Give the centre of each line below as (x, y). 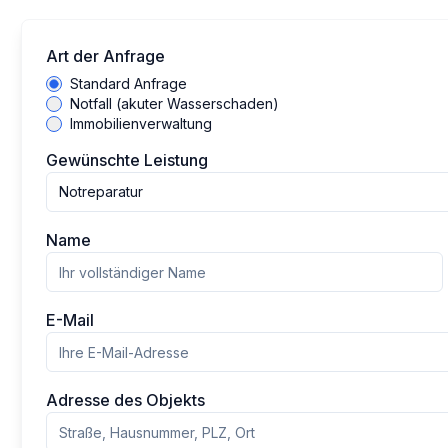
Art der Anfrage (106, 56)
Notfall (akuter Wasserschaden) (175, 103)
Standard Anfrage (129, 83)
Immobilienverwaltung (141, 123)
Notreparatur (101, 191)
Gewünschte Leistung (127, 160)
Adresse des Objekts (126, 400)
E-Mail (70, 320)
